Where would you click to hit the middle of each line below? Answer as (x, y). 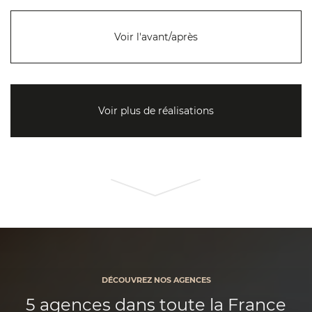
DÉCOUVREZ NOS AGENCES (156, 280)
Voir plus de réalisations (156, 111)
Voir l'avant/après (156, 37)
